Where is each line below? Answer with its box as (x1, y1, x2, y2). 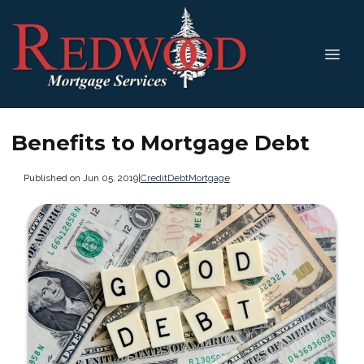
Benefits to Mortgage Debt (11, 130, 310, 156)
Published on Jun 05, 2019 (23, 171, 138, 184)
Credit (140, 171, 167, 184)
